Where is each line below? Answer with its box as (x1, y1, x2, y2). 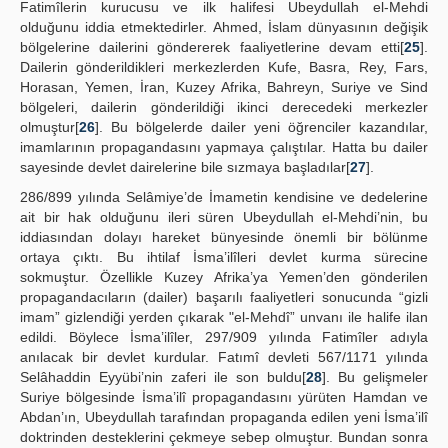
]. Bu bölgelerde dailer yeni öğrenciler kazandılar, (95, 119, 428, 135)
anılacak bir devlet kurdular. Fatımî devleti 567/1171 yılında (20, 349, 428, 365)
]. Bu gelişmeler (322, 369, 428, 385)
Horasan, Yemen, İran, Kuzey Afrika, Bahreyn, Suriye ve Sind (20, 79, 428, 95)
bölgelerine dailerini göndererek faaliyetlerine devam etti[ (20, 39, 404, 55)
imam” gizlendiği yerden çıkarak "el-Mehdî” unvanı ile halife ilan (20, 309, 428, 325)
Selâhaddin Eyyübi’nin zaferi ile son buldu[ (20, 369, 306, 385)
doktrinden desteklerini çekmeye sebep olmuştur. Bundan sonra (20, 429, 428, 445)
